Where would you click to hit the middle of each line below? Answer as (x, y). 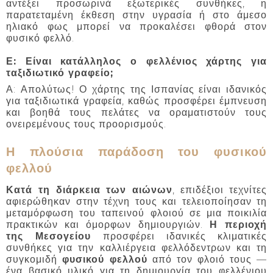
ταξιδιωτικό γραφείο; (60, 73)
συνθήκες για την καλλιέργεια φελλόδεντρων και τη (136, 247)
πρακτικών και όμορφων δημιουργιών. (108, 224)
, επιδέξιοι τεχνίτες (220, 190)
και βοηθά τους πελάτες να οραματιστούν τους (136, 113)
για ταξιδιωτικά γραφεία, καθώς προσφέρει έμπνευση (136, 101)
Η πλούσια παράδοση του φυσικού (136, 152)
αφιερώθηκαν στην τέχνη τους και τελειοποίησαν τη (136, 201)
